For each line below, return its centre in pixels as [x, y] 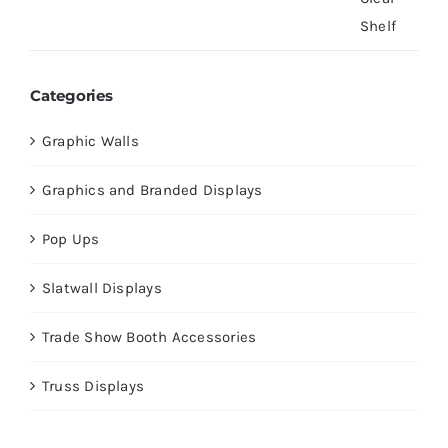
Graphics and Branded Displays [152, 190]
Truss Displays [93, 386]
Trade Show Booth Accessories [149, 337]
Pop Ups [70, 239]
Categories [71, 95]
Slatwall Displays [101, 288]
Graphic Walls [90, 141]
